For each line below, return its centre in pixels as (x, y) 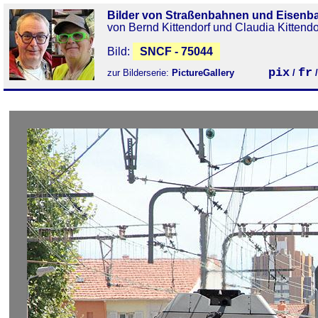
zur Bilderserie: (139, 73)
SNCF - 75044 (176, 51)
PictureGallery (207, 73)
